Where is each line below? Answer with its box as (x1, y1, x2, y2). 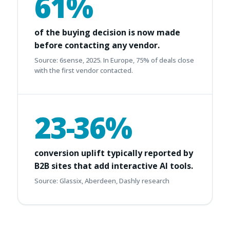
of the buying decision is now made (34, 27, 180, 38)
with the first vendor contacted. (34, 66, 133, 75)
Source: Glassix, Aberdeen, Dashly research (34, 176, 169, 185)
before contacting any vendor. (34, 40, 160, 51)
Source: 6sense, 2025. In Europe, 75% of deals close (34, 55, 194, 65)
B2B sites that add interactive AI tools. (34, 160, 193, 171)
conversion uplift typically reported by (34, 147, 193, 159)
